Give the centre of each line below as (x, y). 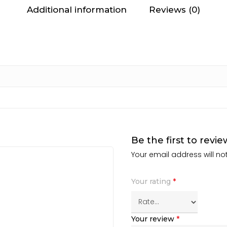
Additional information (77, 9)
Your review (154, 219)
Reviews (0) (175, 9)
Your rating (152, 181)
